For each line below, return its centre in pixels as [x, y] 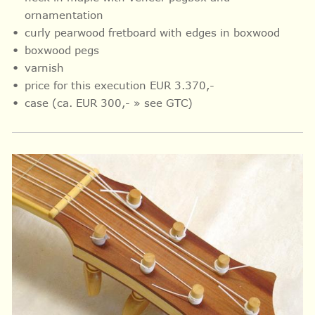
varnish [44, 67]
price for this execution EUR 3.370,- [121, 85]
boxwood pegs [63, 50]
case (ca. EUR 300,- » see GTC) [108, 102]
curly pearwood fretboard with [105, 32]
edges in [209, 32]
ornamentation [64, 14]
